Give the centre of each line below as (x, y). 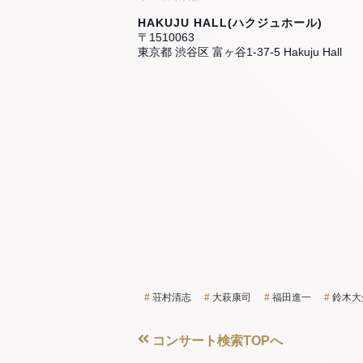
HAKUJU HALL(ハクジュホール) (230, 23)
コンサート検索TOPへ (216, 341)
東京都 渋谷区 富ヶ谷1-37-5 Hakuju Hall (239, 52)
